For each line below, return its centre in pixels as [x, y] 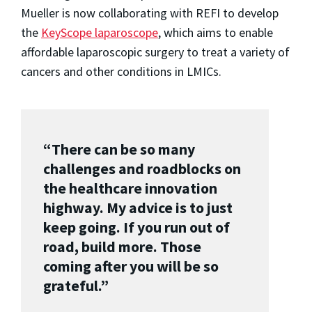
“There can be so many [119, 150]
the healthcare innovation [130, 189]
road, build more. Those [122, 247]
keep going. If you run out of [136, 228]
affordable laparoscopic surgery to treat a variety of [155, 52]
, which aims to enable [216, 33]
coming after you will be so [131, 267]
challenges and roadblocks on [142, 169]
